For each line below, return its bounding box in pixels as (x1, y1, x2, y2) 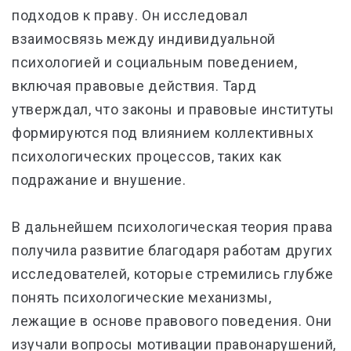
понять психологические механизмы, (12, 289, 272, 306)
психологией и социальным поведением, (12, 54, 298, 71)
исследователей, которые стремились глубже (12, 266, 335, 282)
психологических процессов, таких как (12, 148, 282, 165)
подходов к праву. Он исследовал (12, 7, 248, 24)
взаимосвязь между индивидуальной (12, 31, 277, 47)
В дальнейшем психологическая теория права (12, 219, 334, 235)
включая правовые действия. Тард (12, 78, 257, 94)
